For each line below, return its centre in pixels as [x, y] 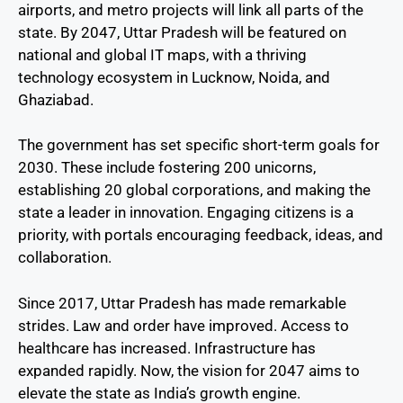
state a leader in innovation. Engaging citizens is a [186, 213]
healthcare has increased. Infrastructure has [167, 348]
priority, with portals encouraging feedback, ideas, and [201, 235]
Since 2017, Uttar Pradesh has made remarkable [182, 303]
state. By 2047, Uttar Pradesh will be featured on [182, 32]
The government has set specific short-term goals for [199, 145]
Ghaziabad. [56, 99]
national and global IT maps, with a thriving [162, 54]
